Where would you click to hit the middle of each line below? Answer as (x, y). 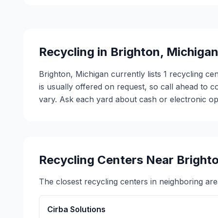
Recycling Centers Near (108, 160)
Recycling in (75, 52)
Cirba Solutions (76, 209)
